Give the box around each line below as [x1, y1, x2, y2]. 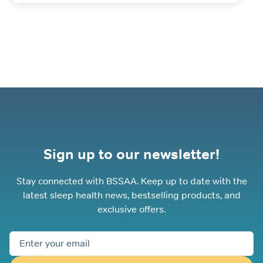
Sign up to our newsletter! [43, 145, 220, 163]
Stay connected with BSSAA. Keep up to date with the [16, 175, 247, 187]
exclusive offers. [97, 203, 166, 215]
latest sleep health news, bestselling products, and [22, 189, 241, 201]
